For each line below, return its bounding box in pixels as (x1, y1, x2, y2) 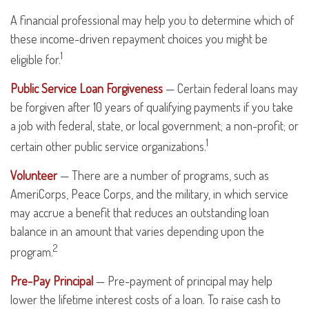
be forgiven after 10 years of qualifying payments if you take (10, 99, 293, 114)
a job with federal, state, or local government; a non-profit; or (10, 118, 299, 133)
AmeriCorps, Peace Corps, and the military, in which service (10, 186, 288, 201)
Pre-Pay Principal (10, 273, 93, 288)
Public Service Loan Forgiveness (10, 81, 163, 96)
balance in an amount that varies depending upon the (10, 223, 264, 239)
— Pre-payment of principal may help (93, 273, 272, 288)
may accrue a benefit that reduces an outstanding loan (10, 205, 269, 220)
